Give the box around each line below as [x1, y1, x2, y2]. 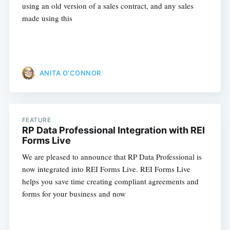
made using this [22, 13, 72, 24]
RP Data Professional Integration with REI [22, 125, 205, 136]
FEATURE [22, 116, 51, 124]
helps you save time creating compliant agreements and [22, 176, 199, 187]
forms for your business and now [22, 188, 126, 199]
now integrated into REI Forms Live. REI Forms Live [22, 164, 190, 175]
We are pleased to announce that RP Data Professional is [22, 151, 202, 162]
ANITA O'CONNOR [39, 68, 101, 77]
